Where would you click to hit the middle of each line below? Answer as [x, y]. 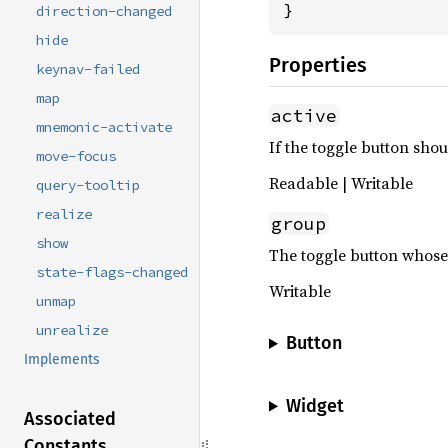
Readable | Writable [341, 183]
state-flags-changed [112, 272]
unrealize [72, 330]
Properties [318, 65]
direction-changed [104, 11]
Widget [314, 405]
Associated [70, 419]
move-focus [76, 156]
